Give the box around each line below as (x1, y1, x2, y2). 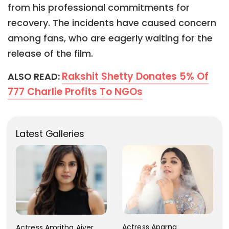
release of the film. (8, 47, 93, 60)
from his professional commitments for (8, 1, 190, 14)
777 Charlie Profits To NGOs (8, 85, 143, 99)
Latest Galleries (16, 127, 84, 140)
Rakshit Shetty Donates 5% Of (62, 70, 209, 84)
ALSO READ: (8, 70, 62, 83)
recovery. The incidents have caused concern (8, 16, 216, 30)
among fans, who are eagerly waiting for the (8, 32, 213, 45)
